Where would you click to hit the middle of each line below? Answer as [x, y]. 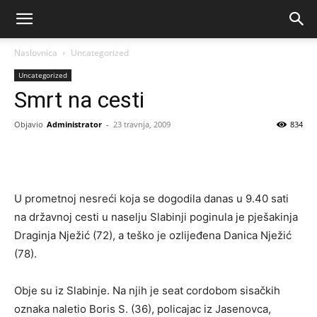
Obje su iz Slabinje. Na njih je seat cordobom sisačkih [147, 290]
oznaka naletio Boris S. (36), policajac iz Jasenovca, [143, 309]
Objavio [29, 124]
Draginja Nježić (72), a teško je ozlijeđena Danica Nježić [153, 235]
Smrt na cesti [79, 100]
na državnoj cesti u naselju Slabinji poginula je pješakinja [156, 217]
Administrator [74, 124]
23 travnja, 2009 [142, 124]
